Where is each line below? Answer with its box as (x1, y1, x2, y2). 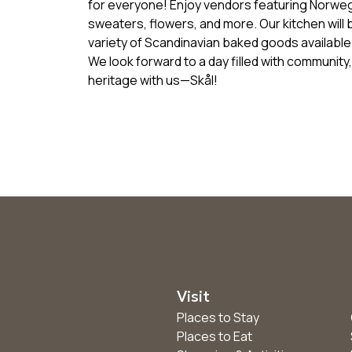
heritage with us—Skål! (88, 71, 218, 89)
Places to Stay (176, 309, 259, 326)
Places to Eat (176, 328, 252, 345)
